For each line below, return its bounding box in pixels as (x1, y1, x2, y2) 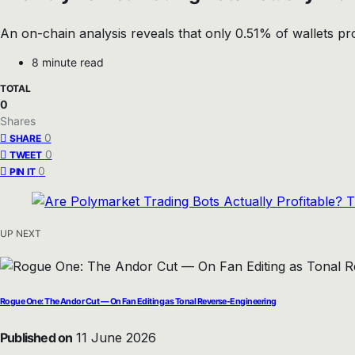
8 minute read (32, 55, 104, 69)
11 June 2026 (72, 329, 157, 345)
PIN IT (10, 165, 36, 177)
